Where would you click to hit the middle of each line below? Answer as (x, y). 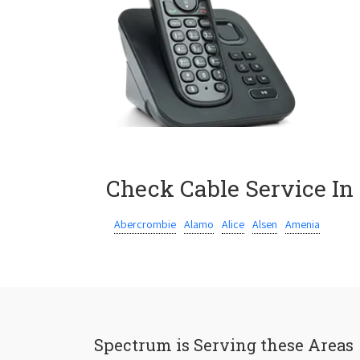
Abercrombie (145, 224)
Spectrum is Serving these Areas (224, 345)
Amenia (303, 224)
